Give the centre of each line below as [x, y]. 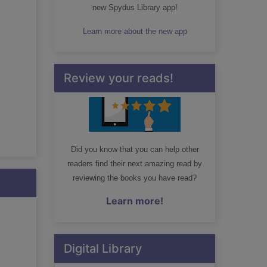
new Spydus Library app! [135, 7]
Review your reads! [119, 78]
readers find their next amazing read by [135, 164]
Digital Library [103, 249]
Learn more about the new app [135, 31]
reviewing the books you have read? [135, 178]
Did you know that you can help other [135, 149]
